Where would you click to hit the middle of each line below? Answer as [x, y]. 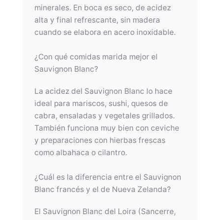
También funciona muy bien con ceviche [107, 128]
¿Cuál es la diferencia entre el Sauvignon [108, 177]
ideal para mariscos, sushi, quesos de [101, 104]
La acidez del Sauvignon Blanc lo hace [104, 91]
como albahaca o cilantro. [81, 153]
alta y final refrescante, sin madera [97, 20]
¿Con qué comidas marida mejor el [96, 57]
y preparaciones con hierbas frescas [100, 140]
